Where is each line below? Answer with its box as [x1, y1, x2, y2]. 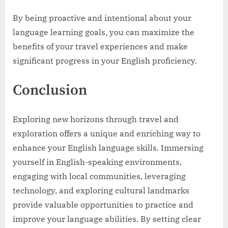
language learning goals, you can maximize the [13, 26, 194, 37]
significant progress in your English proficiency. [13, 55, 197, 66]
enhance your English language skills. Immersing [13, 142, 204, 153]
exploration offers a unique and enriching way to [13, 128, 201, 138]
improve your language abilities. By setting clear [13, 213, 201, 224]
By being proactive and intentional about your [13, 12, 191, 23]
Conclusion [13, 81, 87, 100]
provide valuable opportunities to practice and [13, 199, 193, 210]
